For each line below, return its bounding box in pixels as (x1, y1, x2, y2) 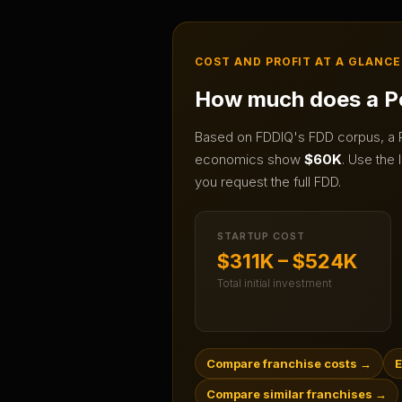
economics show (195, 151, 304, 169)
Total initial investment (217, 276, 332, 291)
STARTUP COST (217, 230, 305, 243)
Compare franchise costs (206, 356, 357, 371)
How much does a (195, 86, 384, 113)
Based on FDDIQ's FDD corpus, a (195, 128, 398, 146)
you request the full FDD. (195, 173, 341, 191)
